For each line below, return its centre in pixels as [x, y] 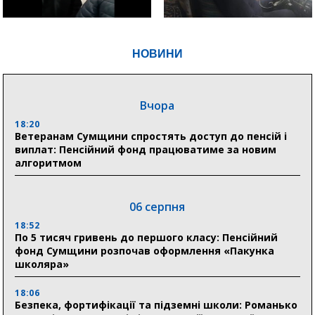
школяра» [42, 264]
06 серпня [157, 207]
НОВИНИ [157, 54]
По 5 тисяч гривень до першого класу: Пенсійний [147, 238]
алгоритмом [49, 163]
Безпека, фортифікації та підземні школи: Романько [156, 305]
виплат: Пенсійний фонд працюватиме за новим [146, 150]
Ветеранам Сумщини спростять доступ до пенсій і [151, 136]
